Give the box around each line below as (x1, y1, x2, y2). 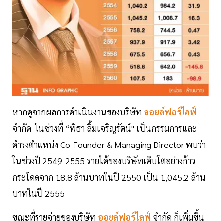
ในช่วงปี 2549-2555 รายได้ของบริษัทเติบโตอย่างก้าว (12, 155, 195, 167)
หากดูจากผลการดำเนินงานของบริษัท (12, 106, 142, 118)
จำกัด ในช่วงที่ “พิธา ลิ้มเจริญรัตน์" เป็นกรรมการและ (12, 122, 197, 134)
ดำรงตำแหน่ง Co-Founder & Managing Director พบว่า (12, 139, 206, 150)
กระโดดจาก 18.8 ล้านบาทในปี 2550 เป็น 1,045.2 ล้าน (12, 171, 206, 183)
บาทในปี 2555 (12, 187, 65, 199)
